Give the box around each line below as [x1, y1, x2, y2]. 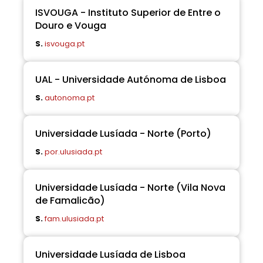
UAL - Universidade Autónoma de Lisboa [35, 73, 226, 86]
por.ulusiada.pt [45, 146, 102, 157]
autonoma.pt [45, 92, 95, 103]
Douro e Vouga [35, 19, 106, 32]
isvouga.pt [45, 38, 85, 49]
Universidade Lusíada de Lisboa [35, 248, 186, 261]
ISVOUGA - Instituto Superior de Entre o [35, 6, 221, 19]
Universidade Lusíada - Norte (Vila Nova [35, 181, 225, 194]
